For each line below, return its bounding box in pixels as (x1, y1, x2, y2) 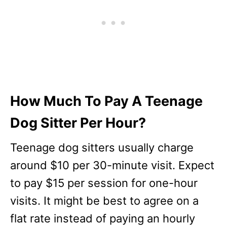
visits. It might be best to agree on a (10, 194, 199, 207)
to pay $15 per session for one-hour (10, 176, 198, 190)
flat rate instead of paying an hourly (10, 212, 195, 225)
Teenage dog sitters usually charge (10, 141, 194, 154)
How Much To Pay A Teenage (10, 93, 203, 109)
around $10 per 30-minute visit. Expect (10, 159, 214, 172)
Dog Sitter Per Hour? (10, 115, 146, 131)
